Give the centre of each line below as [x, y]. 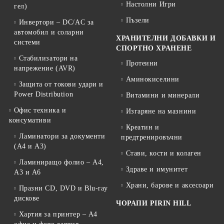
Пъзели [137, 20]
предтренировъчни [152, 137]
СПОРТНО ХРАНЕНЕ [154, 48]
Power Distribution [44, 94]
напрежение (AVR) [45, 68]
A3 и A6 [27, 172]
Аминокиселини [152, 79]
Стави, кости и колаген [163, 153]
